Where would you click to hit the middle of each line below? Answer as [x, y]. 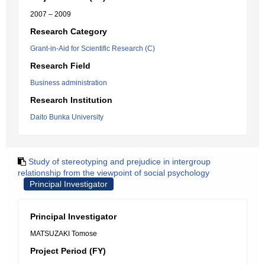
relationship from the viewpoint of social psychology [114, 173]
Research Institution [71, 100]
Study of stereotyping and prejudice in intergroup [119, 161]
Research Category [69, 31]
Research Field [60, 66]
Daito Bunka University [67, 117]
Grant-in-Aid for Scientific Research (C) [93, 49]
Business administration [69, 83]
